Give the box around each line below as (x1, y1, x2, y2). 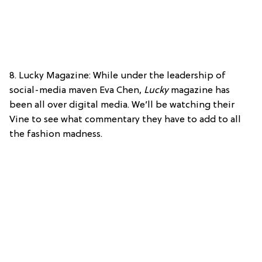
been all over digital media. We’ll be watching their (9, 100, 235, 111)
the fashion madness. (9, 129, 102, 140)
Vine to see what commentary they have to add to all (9, 115, 241, 126)
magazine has (171, 85, 230, 96)
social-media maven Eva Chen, (9, 85, 144, 96)
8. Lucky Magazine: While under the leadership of (9, 71, 226, 82)
